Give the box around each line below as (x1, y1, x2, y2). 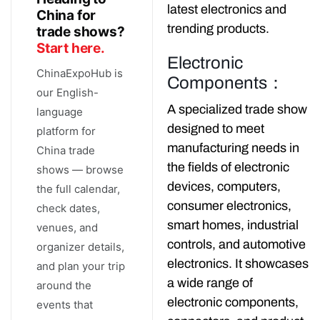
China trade (36, 144, 95, 158)
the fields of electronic (167, 160, 289, 175)
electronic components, (167, 295, 299, 310)
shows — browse (36, 163, 124, 177)
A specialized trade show (167, 102, 307, 117)
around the (36, 279, 91, 293)
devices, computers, (167, 179, 281, 194)
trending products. (167, 21, 269, 36)
